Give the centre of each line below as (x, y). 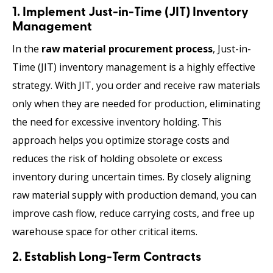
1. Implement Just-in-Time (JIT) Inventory (130, 13)
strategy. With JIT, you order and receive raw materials (136, 86)
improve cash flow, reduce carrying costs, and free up (133, 214)
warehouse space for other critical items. (105, 232)
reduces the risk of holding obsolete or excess (117, 159)
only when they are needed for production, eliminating (136, 104)
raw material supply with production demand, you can (134, 195)
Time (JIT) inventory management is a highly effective (134, 67)
